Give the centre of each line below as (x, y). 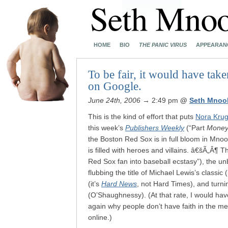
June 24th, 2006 (114, 100)
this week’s (107, 128)
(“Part (195, 128)
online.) (100, 217)
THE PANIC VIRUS (163, 45)
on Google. (115, 86)
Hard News (119, 184)
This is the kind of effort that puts (142, 117)
